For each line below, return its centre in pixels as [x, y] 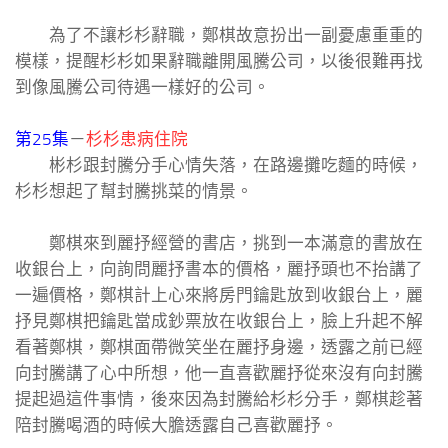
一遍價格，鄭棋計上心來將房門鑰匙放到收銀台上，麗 [219, 295]
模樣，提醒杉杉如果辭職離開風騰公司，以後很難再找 [219, 61]
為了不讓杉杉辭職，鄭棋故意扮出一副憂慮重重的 [219, 35]
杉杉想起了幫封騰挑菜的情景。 [134, 191]
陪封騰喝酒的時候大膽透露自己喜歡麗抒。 [176, 425]
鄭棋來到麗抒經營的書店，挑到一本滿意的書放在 [219, 243]
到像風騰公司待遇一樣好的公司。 [142, 87]
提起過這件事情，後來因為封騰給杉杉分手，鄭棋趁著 [219, 399]
